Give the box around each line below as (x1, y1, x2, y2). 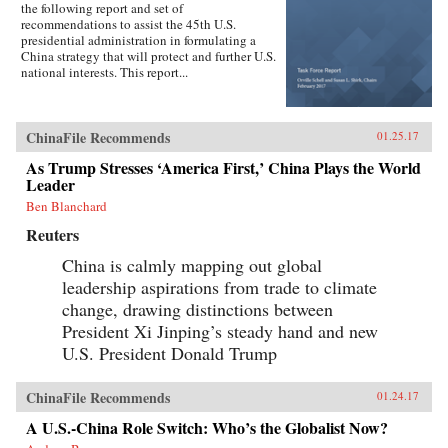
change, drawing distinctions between (62, 296, 333, 321)
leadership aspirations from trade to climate (62, 274, 377, 299)
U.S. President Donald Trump (62, 340, 277, 365)
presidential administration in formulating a (21, 30, 256, 49)
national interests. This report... (21, 62, 188, 81)
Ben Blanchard (26, 196, 107, 215)
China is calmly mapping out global (62, 252, 322, 277)
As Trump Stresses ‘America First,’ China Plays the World (26, 155, 421, 179)
